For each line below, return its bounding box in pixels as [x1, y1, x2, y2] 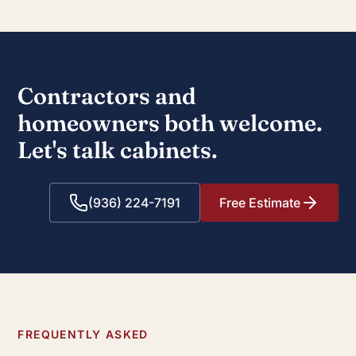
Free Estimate [219, 195, 300, 211]
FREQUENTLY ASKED [17, 327, 149, 342]
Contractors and [17, 82, 197, 110]
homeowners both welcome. [17, 109, 323, 137]
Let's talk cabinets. [17, 136, 219, 164]
